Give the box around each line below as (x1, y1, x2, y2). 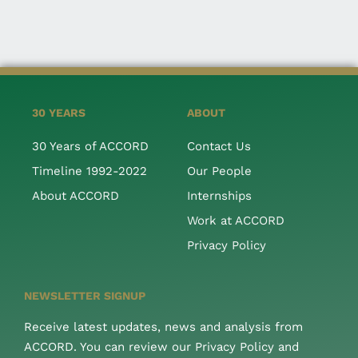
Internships (187, 188, 252, 203)
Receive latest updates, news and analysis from (24, 319, 303, 334)
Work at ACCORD (187, 213, 284, 228)
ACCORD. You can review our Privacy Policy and (24, 339, 299, 354)
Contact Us (187, 138, 251, 153)
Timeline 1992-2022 (32, 163, 147, 178)
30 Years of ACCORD (32, 138, 149, 153)
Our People (187, 163, 252, 178)
